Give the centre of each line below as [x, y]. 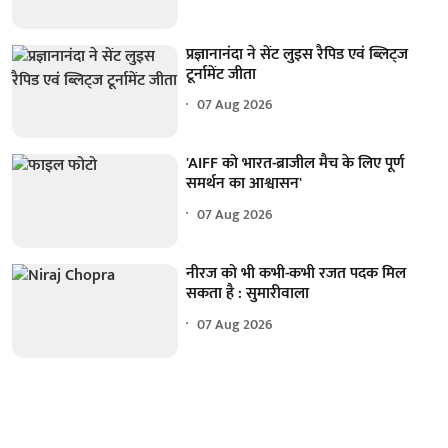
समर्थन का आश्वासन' [244, 184]
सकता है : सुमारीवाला [248, 294]
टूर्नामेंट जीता [221, 74]
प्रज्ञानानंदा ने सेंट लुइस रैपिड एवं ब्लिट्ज [297, 54]
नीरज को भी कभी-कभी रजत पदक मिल [296, 274]
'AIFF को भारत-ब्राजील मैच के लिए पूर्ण [295, 164]
